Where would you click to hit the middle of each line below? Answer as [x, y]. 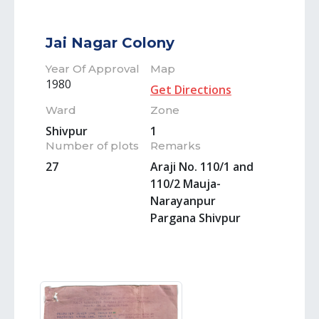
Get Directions [191, 90]
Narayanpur [183, 201]
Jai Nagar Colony [110, 43]
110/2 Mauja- [185, 184]
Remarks [176, 146]
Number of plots [92, 146]
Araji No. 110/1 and [202, 167]
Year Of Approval [93, 69]
